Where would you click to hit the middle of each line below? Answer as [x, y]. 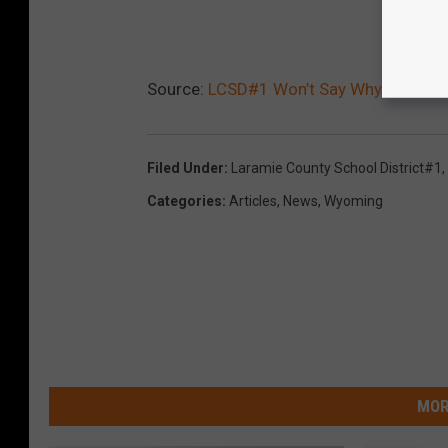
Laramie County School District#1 [336, 167]
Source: [177, 88]
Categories [184, 200]
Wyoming [353, 200]
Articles [253, 200]
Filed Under [185, 167]
